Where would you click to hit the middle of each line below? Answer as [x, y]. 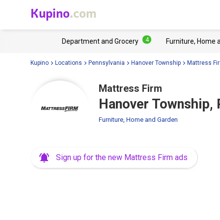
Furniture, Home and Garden [138, 120]
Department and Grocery [100, 41]
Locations [69, 63]
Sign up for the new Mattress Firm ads [122, 157]
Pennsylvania [107, 63]
